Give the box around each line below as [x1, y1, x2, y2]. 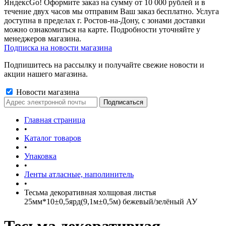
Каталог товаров [24, 134, 81, 142]
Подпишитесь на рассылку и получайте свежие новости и [4, 61, 204, 69]
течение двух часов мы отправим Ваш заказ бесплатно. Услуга [4, 7, 219, 16]
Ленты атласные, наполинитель [24, 170, 134, 179]
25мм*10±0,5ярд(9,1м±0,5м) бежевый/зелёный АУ [24, 197, 197, 206]
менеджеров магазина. [4, 34, 81, 43]
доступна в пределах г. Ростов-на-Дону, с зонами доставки [4, 16, 205, 25]
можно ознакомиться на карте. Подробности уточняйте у [4, 25, 200, 34]
